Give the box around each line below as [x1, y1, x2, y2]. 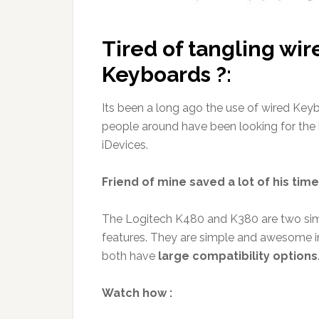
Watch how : [102, 286, 172, 300]
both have [102, 249, 155, 263]
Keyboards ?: [102, 61, 231, 87]
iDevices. [102, 137, 148, 152]
